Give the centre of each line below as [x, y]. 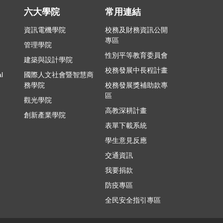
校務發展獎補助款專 [137, 85]
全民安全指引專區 [133, 200]
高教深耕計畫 [126, 111]
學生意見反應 [126, 141]
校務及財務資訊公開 [137, 30]
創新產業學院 [45, 115]
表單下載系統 [126, 126]
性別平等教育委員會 [137, 56]
